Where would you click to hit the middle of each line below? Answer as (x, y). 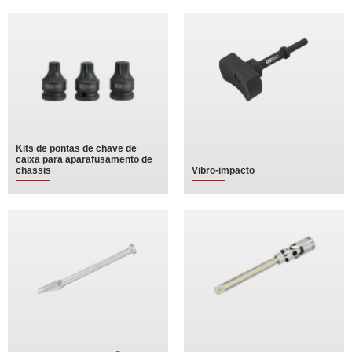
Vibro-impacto (223, 170)
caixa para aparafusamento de (84, 159)
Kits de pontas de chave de (76, 148)
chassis (33, 170)
